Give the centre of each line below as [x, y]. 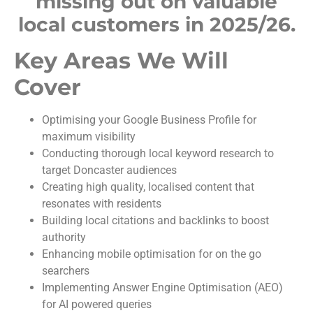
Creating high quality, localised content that [148, 187]
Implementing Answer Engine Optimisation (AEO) [162, 288]
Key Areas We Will [121, 61]
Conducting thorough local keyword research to [158, 154]
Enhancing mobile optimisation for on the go [152, 254]
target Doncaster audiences [109, 170]
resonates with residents [102, 204]
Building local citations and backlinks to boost [155, 221]
